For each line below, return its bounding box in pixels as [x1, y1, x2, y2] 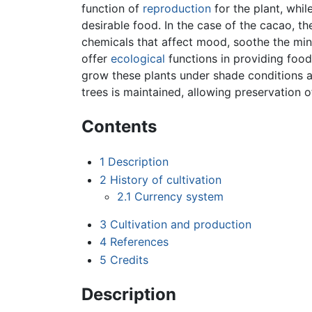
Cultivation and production [109, 217, 251, 231]
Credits [109, 253, 148, 267]
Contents [81, 116, 157, 137]
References [109, 235, 169, 249]
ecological [111, 52, 165, 66]
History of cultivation [109, 172, 221, 187]
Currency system [134, 189, 224, 203]
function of [81, 1, 143, 16]
